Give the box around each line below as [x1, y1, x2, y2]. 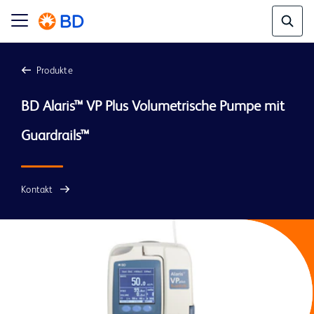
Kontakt [21, 185, 53, 195]
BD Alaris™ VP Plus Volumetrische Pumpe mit [21, 100, 285, 114]
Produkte [36, 66, 73, 76]
